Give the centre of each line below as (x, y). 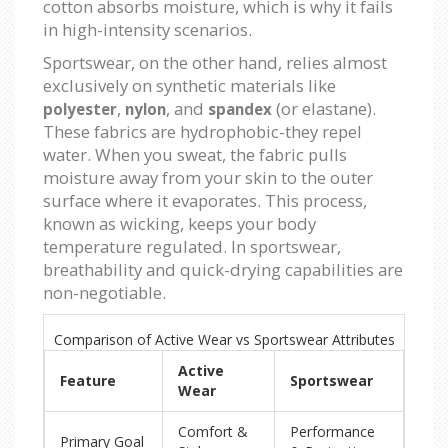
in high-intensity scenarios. (147, 30)
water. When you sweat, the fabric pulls (195, 155)
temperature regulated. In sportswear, (192, 247)
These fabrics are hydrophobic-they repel (202, 132)
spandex (240, 109)
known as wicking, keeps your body (179, 224)
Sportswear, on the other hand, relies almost (215, 63)
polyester (80, 109)
